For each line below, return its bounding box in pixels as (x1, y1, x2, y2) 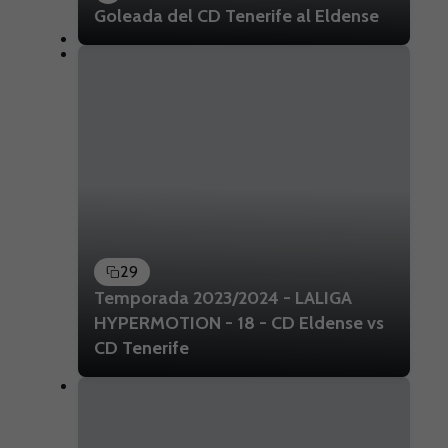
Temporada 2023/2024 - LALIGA (94, 286, 353, 309)
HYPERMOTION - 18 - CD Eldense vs (94, 311, 385, 334)
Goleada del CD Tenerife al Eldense (94, 5, 380, 28)
